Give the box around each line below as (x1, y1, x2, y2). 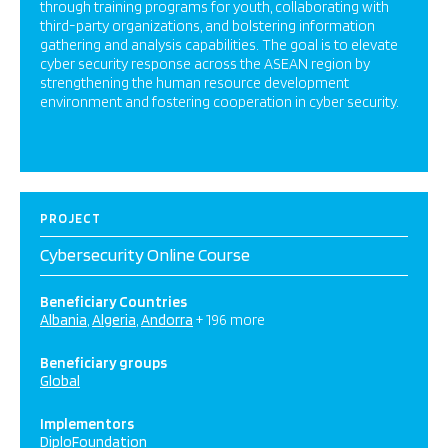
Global (40, 372, 80, 390)
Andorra (141, 311, 193, 329)
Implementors (40, 415, 134, 433)
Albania (40, 311, 87, 329)
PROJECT (40, 211, 101, 226)
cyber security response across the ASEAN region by (40, 55, 370, 73)
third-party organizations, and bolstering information (40, 17, 375, 35)
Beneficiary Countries (40, 293, 187, 311)
